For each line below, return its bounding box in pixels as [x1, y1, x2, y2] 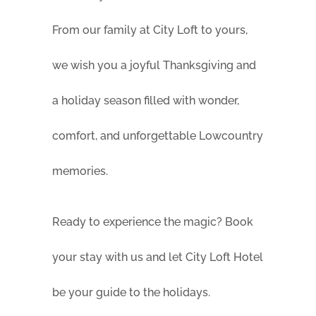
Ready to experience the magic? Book [52, 215, 253, 229]
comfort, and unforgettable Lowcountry [52, 129, 263, 143]
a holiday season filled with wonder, [52, 94, 239, 108]
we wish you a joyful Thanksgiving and [52, 59, 256, 73]
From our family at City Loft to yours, [52, 23, 248, 37]
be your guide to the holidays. [52, 286, 210, 300]
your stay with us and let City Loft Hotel [52, 250, 263, 265]
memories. [52, 164, 108, 178]
